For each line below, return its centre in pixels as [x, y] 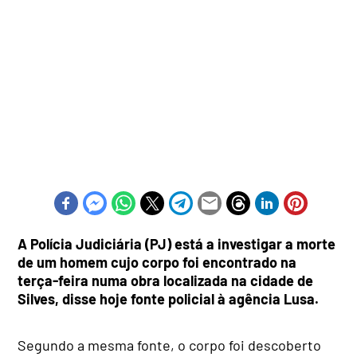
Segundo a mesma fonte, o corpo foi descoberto [170, 345]
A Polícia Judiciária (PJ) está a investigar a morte [177, 244]
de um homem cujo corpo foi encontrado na [157, 263]
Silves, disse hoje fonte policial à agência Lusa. [169, 299]
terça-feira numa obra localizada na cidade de [166, 281]
